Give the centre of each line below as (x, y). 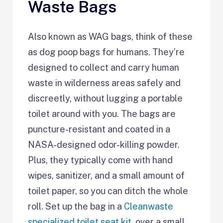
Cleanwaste (149, 207)
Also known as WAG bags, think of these (111, 37)
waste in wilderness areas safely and (105, 83)
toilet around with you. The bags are (102, 114)
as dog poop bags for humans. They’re (107, 52)
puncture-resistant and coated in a (99, 129)
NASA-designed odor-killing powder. (104, 145)
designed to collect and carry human (104, 68)
